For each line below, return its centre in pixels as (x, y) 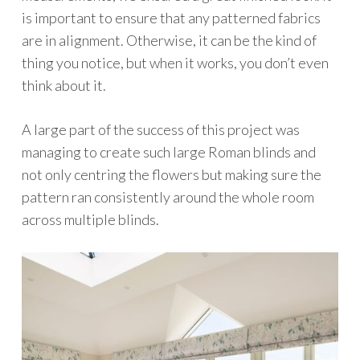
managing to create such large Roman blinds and (168, 152)
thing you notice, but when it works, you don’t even (175, 63)
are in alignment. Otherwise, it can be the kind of (169, 41)
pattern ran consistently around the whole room (168, 197)
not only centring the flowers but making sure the (171, 175)
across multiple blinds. (90, 220)
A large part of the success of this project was (160, 130)
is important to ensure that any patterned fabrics (171, 18)
